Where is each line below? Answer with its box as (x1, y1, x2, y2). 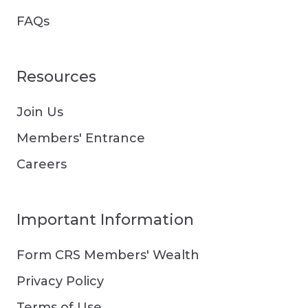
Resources (16, 67, 96, 87)
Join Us (16, 104, 63, 120)
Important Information (16, 210, 194, 230)
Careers (16, 157, 67, 173)
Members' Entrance (16, 131, 145, 146)
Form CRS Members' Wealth (16, 247, 199, 263)
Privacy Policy (16, 274, 104, 289)
